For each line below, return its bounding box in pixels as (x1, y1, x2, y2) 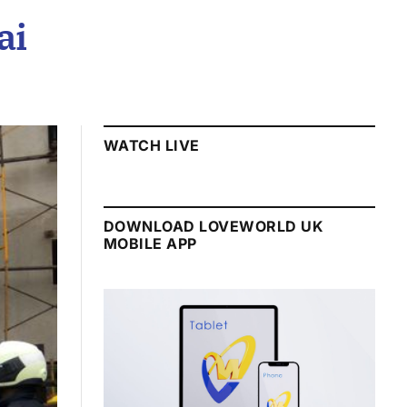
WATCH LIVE (104, 136, 200, 155)
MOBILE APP (104, 234, 197, 253)
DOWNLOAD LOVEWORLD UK (104, 217, 324, 236)
